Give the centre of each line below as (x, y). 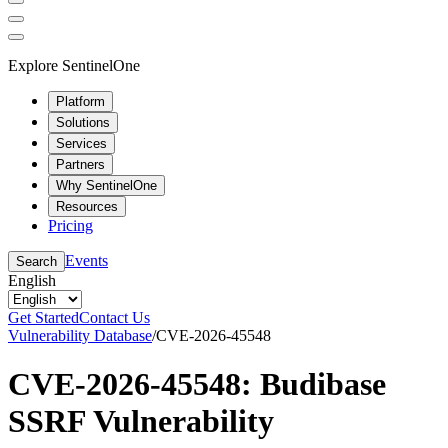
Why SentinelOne (106, 185)
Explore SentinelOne (74, 65)
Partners (80, 164)
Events (86, 260)
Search (36, 261)
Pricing (70, 225)
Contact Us (114, 317)
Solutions (83, 122)
